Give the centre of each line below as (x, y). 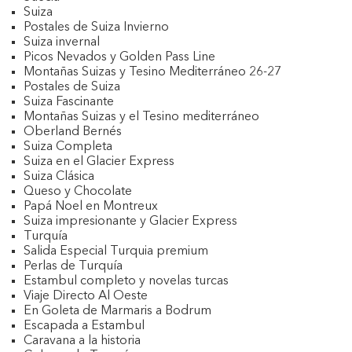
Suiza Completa (68, 147)
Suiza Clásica (59, 177)
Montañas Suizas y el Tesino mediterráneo (141, 117)
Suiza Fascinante (69, 102)
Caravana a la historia (82, 341)
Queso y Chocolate (78, 192)
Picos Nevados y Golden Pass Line (119, 57)
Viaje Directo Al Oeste (86, 296)
